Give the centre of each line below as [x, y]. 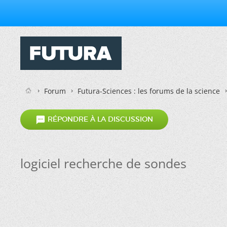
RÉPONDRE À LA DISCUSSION [99, 119]
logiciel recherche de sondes [103, 163]
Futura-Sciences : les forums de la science [149, 91]
